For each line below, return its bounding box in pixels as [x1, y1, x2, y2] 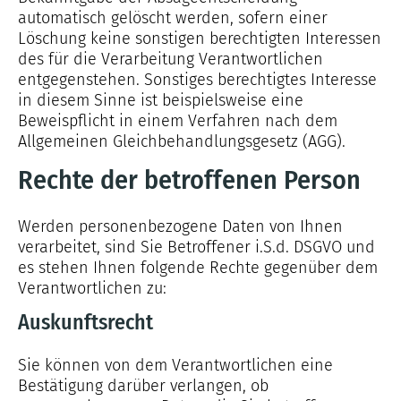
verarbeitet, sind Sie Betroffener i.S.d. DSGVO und [18, 237, 375, 257]
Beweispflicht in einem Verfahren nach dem [18, 111, 337, 131]
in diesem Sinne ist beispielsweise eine [18, 90, 303, 110]
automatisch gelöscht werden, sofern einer [18, 8, 328, 28]
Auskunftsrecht [18, 310, 153, 335]
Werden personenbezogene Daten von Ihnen [18, 217, 343, 236]
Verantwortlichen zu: [18, 278, 166, 298]
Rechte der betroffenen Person [18, 164, 361, 196]
